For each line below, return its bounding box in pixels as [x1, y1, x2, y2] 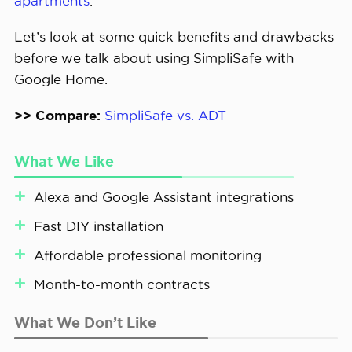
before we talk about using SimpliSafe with [13, 50, 294, 66]
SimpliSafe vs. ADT [104, 108, 226, 123]
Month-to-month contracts [33, 276, 210, 291]
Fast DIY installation [33, 218, 163, 233]
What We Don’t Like [13, 313, 156, 330]
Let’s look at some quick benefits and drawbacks [13, 29, 334, 45]
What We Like [13, 152, 114, 169]
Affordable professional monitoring [33, 247, 262, 262]
